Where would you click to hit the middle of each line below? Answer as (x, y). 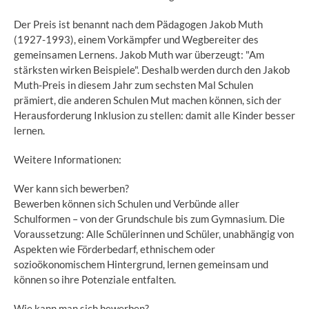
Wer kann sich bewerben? (71, 188)
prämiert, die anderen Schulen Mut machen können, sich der (148, 100)
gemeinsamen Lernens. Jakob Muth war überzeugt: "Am (139, 54)
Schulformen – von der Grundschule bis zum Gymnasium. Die (149, 219)
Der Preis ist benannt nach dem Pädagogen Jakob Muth (138, 24)
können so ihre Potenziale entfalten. (95, 279)
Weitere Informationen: (68, 159)
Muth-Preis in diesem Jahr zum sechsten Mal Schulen (133, 85)
